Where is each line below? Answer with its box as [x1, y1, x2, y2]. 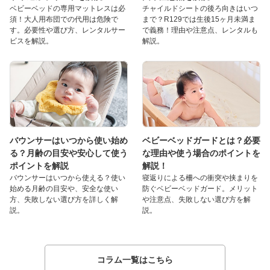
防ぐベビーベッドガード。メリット [142, 184, 259, 193]
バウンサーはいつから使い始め [10, 136, 128, 146]
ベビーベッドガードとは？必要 [142, 136, 261, 146]
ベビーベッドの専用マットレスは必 [10, 4, 125, 13]
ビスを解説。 [10, 37, 53, 46]
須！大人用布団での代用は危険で [10, 15, 118, 24]
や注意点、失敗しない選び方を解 [142, 195, 251, 204]
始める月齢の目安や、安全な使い [10, 184, 118, 193]
